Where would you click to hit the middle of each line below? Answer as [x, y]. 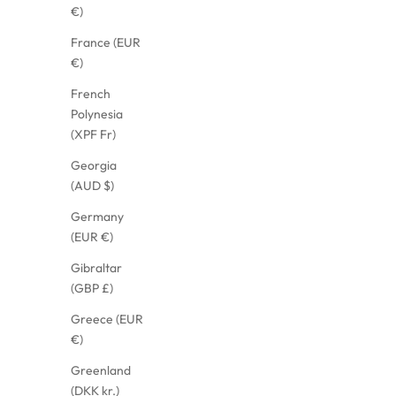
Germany [97, 216]
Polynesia [97, 114]
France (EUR [106, 42]
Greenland [101, 370]
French [91, 93]
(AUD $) [92, 185]
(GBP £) [92, 288]
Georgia [94, 165]
